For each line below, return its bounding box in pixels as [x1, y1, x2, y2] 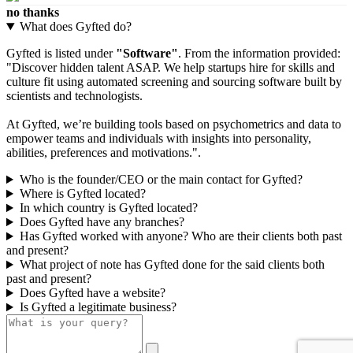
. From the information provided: [178, 46, 340, 61]
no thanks [6, 6, 59, 20]
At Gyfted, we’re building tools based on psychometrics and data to [6, 117, 341, 132]
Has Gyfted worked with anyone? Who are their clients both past [19, 229, 342, 243]
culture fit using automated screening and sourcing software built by [6, 75, 342, 89]
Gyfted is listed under [6, 46, 116, 61]
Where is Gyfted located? [19, 187, 146, 201]
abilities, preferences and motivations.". [6, 146, 201, 160]
